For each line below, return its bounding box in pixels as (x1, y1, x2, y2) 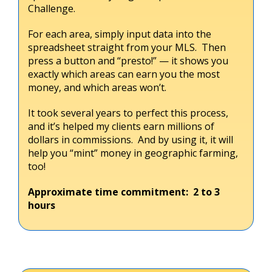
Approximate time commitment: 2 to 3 (28, 185, 220, 199)
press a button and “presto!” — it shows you (28, 53, 228, 67)
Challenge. (28, 1, 75, 15)
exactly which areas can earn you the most (28, 67, 220, 81)
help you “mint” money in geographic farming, (28, 146, 238, 160)
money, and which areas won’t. (28, 80, 166, 94)
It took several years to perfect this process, (28, 106, 228, 120)
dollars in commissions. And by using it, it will (28, 132, 233, 146)
